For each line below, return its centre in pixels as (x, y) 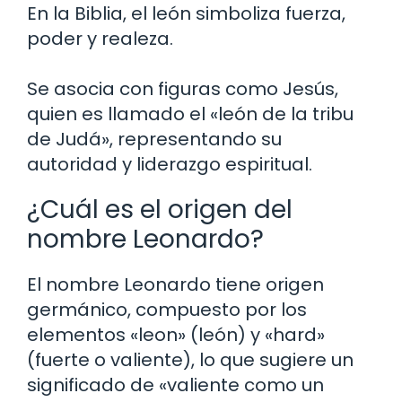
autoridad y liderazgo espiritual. (170, 164)
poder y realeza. (100, 38)
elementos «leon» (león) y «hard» (176, 334)
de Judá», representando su (154, 139)
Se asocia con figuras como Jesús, (183, 88)
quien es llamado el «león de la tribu (190, 114)
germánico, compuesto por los (167, 309)
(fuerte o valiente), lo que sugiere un (190, 359)
